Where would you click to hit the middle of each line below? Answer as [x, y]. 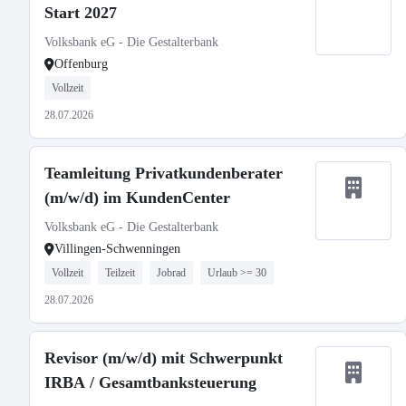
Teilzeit [120, 273]
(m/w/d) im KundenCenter [137, 198]
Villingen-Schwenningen [117, 249]
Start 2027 [81, 13]
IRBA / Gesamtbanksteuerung [150, 382]
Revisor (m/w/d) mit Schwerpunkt [164, 358]
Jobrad [171, 273]
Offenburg [81, 64]
